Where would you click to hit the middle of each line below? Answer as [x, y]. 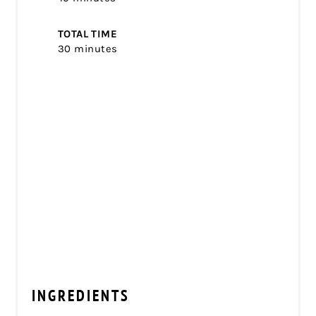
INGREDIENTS [81, 295]
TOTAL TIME [87, 34]
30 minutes [87, 48]
